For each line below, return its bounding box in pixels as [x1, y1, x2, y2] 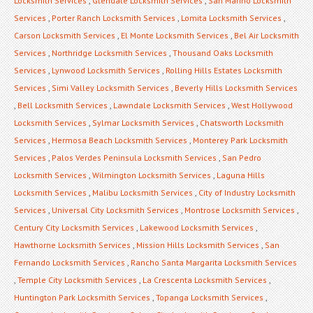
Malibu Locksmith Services [92, 187, 193, 198]
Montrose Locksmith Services [184, 204, 295, 215]
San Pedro [222, 152, 261, 163]
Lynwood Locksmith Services [52, 64, 160, 75]
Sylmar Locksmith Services [92, 117, 194, 128]
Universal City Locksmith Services [52, 204, 179, 215]
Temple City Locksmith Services [17, 274, 137, 285]
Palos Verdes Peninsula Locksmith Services [52, 152, 217, 163]
